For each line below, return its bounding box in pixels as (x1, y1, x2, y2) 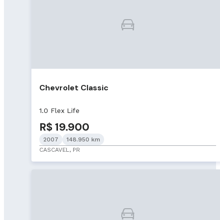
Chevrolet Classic (39, 82, 109, 93)
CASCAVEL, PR (39, 146, 80, 154)
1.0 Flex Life (39, 107, 80, 115)
